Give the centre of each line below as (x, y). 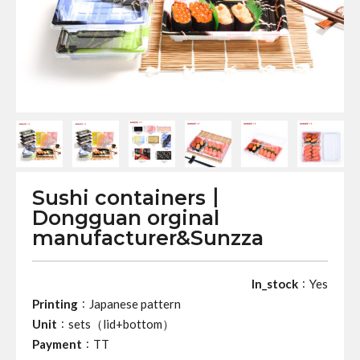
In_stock (275, 284)
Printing (55, 304)
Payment (57, 344)
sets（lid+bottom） (121, 324)
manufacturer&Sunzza (148, 238)
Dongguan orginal (126, 218)
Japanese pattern (135, 304)
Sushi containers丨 (129, 198)
